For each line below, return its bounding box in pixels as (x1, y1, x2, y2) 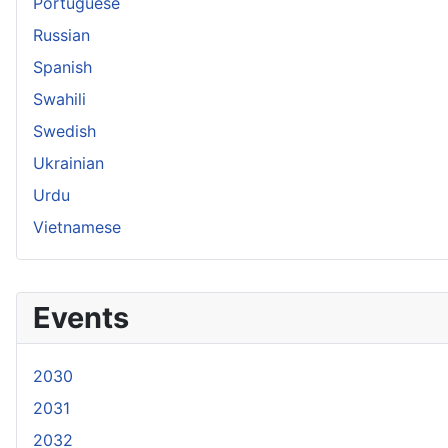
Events (33, 300, 129, 335)
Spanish (33, 57, 92, 77)
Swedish (33, 121, 96, 141)
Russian (33, 25, 90, 45)
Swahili (33, 89, 86, 109)
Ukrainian (33, 153, 104, 173)
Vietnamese (33, 217, 121, 237)
